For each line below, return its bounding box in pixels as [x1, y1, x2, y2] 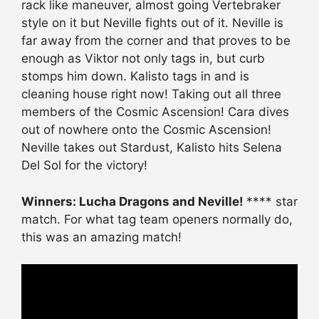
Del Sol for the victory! [21, 158, 147, 173]
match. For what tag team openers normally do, [21, 211, 293, 226]
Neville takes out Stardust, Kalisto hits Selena [21, 140, 282, 155]
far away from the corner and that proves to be [21, 33, 291, 48]
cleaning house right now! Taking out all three [21, 87, 281, 102]
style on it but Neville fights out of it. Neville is [21, 16, 283, 31]
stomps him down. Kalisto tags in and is [21, 69, 249, 84]
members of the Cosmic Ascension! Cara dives [21, 105, 289, 120]
